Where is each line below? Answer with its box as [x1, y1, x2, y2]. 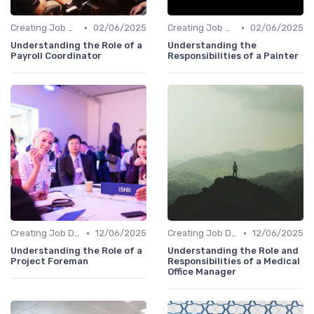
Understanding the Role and [168, 245, 299, 257]
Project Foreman [11, 256, 88, 267]
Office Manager [168, 266, 236, 278]
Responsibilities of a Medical [168, 256, 300, 267]
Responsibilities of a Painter [168, 50, 299, 62]
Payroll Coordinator [11, 50, 102, 62]
